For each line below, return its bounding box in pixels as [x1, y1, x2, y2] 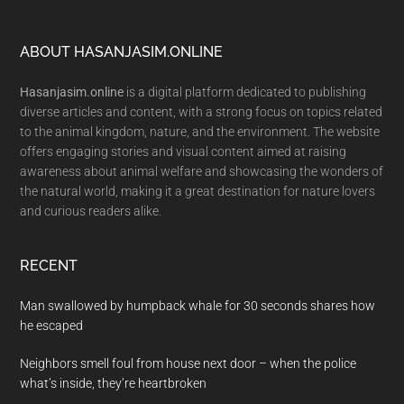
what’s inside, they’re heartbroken [20, 376, 207, 390]
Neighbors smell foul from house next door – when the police [20, 356, 357, 371]
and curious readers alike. [20, 204, 162, 218]
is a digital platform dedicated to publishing [124, 85, 367, 99]
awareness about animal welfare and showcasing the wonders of [20, 164, 384, 179]
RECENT [20, 257, 78, 274]
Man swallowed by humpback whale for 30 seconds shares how [20, 298, 376, 313]
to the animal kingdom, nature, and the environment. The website [20, 124, 381, 139]
